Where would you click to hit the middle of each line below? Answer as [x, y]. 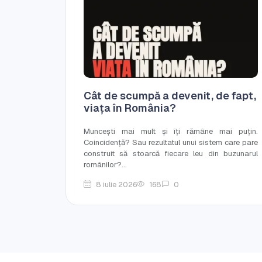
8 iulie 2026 [116, 184]
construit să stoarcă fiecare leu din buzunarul [171, 153]
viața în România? [130, 108]
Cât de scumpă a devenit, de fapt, [170, 95]
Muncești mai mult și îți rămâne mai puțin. [171, 131]
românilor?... [105, 164]
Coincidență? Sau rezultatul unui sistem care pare [171, 142]
